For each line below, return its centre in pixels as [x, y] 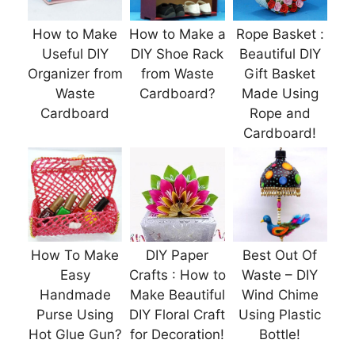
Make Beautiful [177, 295]
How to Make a [177, 34]
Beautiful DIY [280, 53]
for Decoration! [177, 335]
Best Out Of [280, 256]
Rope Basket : [280, 34]
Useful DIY [75, 53]
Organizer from [75, 73]
